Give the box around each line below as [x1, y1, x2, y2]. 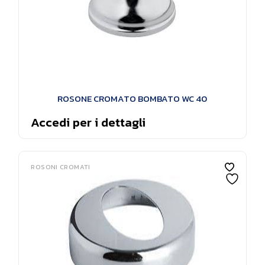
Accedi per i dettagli [31, 113, 146, 131]
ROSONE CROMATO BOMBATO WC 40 [57, 92, 208, 105]
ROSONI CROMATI [31, 162, 91, 172]
